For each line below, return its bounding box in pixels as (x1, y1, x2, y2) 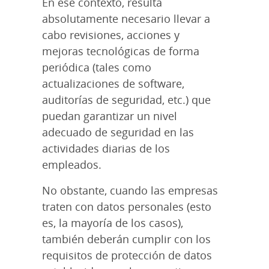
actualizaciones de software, (42, 76, 184, 91)
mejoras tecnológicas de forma (42, 43, 199, 58)
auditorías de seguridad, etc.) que (42, 92, 211, 107)
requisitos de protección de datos (42, 247, 212, 262)
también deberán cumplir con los (42, 231, 211, 246)
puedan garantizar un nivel (42, 108, 177, 123)
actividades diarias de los (42, 141, 170, 156)
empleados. (42, 157, 104, 172)
